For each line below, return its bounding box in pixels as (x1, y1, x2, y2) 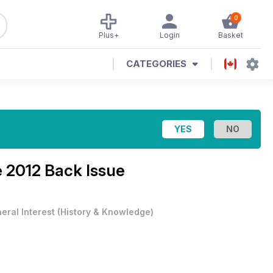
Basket (218, 30, 243, 40)
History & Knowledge (60, 207, 151, 217)
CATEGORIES (126, 58, 186, 69)
